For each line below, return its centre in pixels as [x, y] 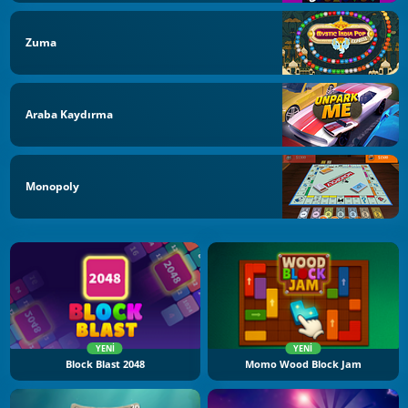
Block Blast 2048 [105, 365]
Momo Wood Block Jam [303, 365]
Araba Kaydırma [69, 114]
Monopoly [52, 186]
